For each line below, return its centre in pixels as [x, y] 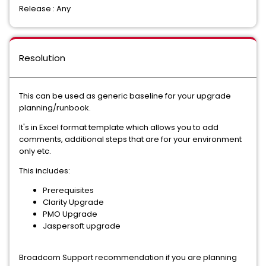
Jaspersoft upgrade [82, 226]
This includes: [45, 171]
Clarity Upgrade [73, 202]
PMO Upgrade [70, 214]
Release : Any [45, 9]
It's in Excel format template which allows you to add [119, 127]
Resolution [42, 58]
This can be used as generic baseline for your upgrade [125, 96]
